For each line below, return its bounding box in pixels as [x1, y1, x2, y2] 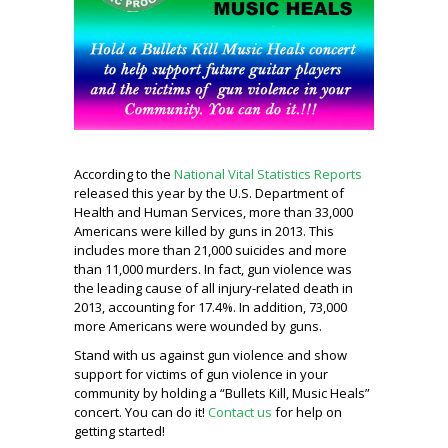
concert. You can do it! [74, 402, 208, 421]
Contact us [208, 402, 272, 421]
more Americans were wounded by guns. [74, 316, 322, 335]
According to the [74, 164, 174, 183]
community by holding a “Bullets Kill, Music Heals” [74, 383, 370, 402]
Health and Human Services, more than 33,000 [74, 202, 353, 221]
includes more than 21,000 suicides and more [74, 240, 347, 259]
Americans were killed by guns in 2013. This [74, 221, 334, 240]
